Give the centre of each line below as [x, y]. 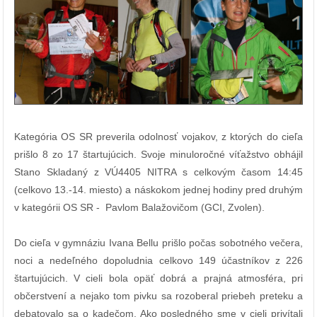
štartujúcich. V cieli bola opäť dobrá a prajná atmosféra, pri [158, 278]
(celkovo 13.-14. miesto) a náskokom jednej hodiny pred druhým [158, 190]
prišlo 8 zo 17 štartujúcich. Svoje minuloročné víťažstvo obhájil [158, 155]
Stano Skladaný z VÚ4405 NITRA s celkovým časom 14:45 [158, 172]
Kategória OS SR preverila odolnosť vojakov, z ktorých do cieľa [158, 137]
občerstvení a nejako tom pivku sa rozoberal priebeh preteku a [158, 296]
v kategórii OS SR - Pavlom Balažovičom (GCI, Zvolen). [139, 208]
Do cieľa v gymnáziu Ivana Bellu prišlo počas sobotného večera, [158, 243]
